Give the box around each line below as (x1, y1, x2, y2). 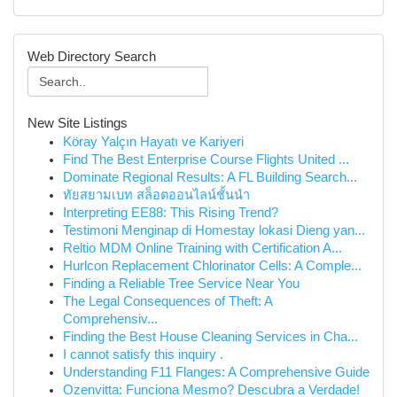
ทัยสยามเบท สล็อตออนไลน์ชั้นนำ (63, 188, 250, 202)
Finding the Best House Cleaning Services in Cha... (63, 330, 358, 344)
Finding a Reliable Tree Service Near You (63, 276, 300, 291)
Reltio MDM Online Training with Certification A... (63, 241, 342, 255)
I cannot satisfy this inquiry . (63, 347, 223, 362)
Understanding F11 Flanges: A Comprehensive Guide (63, 365, 370, 379)
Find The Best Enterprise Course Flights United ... (63, 152, 349, 167)
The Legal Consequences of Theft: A (63, 294, 272, 308)
